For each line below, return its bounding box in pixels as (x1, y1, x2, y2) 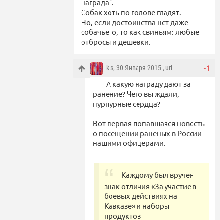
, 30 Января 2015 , (113, 63, 165, 72)
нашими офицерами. (93, 137, 165, 147)
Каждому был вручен (121, 169, 194, 179)
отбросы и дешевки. (81, 36, 151, 46)
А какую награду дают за (106, 79, 191, 88)
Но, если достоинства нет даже (81, 17, 188, 27)
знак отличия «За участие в (104, 181, 196, 191)
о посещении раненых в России (93, 128, 202, 137)
